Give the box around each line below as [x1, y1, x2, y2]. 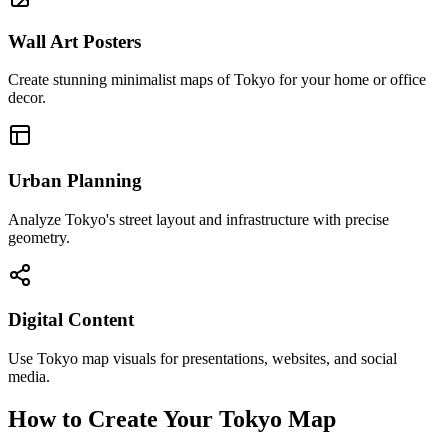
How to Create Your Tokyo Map [8, 406, 336, 433]
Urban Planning [8, 169, 142, 191]
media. [8, 368, 50, 386]
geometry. [8, 228, 70, 246]
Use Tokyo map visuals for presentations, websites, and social [8, 350, 397, 368]
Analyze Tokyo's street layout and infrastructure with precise [8, 210, 389, 228]
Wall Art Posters [8, 30, 141, 52]
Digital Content [8, 309, 134, 331]
